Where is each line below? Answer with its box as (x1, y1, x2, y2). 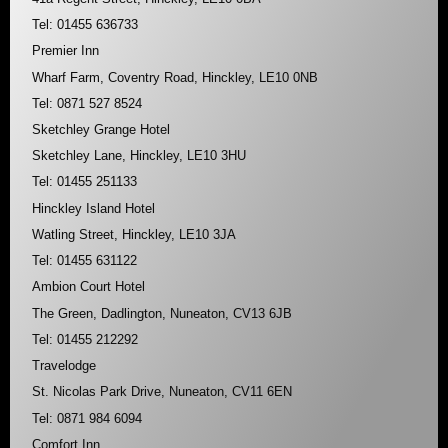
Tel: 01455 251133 (32, 174, 138, 190)
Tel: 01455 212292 (32, 331, 139, 347)
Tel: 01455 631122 (32, 253, 138, 269)
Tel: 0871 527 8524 (32, 95, 143, 111)
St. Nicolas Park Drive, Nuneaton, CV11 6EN (32, 384, 293, 400)
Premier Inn (32, 43, 100, 59)
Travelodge (32, 358, 97, 374)
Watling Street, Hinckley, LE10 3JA (32, 226, 237, 242)
